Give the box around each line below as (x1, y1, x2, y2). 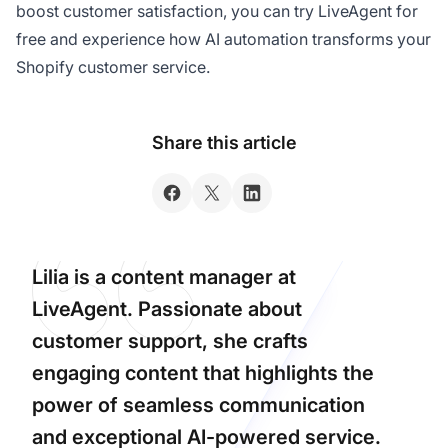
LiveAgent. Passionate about (32, 296, 302, 321)
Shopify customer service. (16, 56, 210, 77)
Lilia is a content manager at (32, 264, 296, 289)
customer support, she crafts (32, 328, 308, 353)
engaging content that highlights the (32, 360, 374, 385)
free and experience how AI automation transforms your (16, 28, 431, 49)
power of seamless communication (32, 392, 365, 417)
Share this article (151, 131, 297, 153)
